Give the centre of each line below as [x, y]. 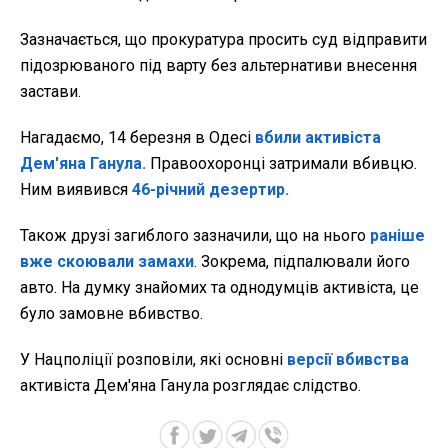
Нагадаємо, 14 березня [107, 137]
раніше [397, 235]
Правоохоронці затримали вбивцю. [281, 163]
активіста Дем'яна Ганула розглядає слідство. [190, 385]
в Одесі [225, 137]
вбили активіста [318, 137]
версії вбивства [348, 359]
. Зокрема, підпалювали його [302, 261]
